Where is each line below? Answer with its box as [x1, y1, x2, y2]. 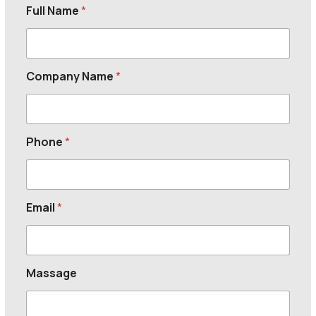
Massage [26, 265, 78, 281]
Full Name [26, 2, 82, 18]
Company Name [26, 68, 116, 84]
